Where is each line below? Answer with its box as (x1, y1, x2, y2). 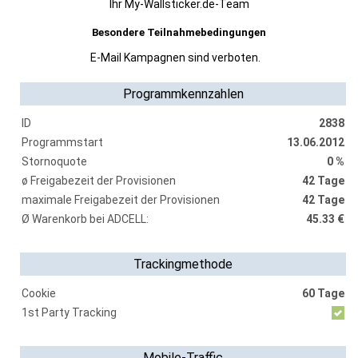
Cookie (22, 287, 56, 300)
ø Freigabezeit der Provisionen (22, 174, 176, 187)
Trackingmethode (133, 257, 233, 272)
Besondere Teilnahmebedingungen (92, 26, 266, 38)
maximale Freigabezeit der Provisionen (22, 193, 220, 206)
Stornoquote (22, 155, 87, 168)
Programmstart (22, 136, 103, 149)
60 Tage (302, 287, 344, 300)
